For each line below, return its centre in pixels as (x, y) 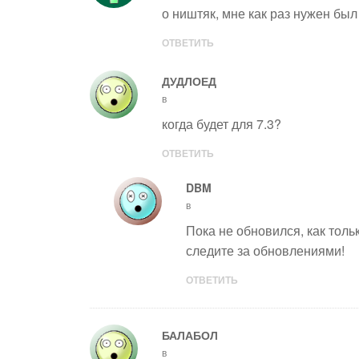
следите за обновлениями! (265, 250)
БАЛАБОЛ (190, 335)
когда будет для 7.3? (222, 124)
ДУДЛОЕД (189, 81)
